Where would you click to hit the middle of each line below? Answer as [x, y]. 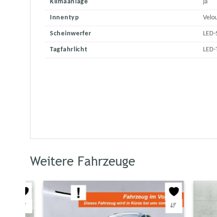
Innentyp [65, 18]
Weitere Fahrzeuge [83, 162]
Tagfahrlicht [69, 50]
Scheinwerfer [71, 34]
